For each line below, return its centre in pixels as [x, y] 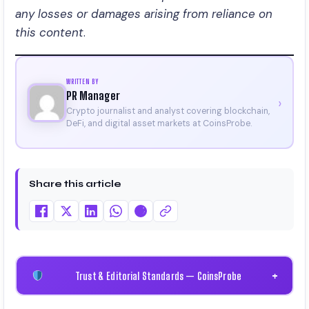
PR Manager [93, 95]
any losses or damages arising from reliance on [144, 14]
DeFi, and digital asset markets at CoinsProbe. [159, 123]
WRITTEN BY [82, 81]
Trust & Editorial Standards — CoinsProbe [157, 276]
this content [49, 32]
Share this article [75, 184]
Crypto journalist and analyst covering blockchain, [168, 111]
